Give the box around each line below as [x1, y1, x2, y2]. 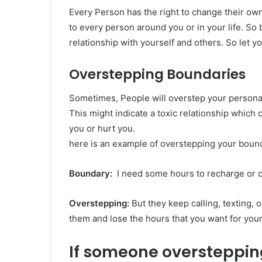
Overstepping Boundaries [69, 65, 246, 84]
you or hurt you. [69, 122, 135, 134]
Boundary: [69, 167, 112, 179]
